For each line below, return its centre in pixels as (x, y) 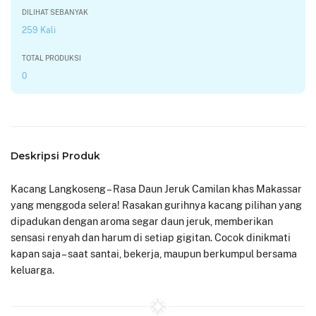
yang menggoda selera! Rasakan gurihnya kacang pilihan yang (156, 205)
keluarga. (32, 270)
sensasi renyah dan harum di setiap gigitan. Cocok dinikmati (151, 237)
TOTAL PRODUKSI (51, 58)
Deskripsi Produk (55, 156)
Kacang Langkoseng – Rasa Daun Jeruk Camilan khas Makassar (156, 189)
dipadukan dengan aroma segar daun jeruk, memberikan (142, 221)
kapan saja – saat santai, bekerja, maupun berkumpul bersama (154, 254)
